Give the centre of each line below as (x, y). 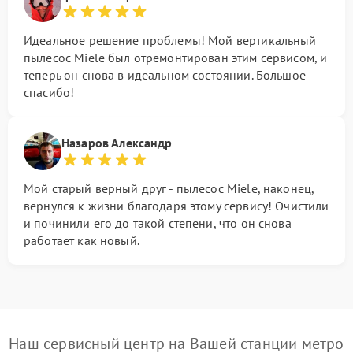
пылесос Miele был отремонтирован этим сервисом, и (176, 58)
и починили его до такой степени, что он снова (158, 223)
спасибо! (49, 92)
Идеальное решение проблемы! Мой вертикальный (170, 40)
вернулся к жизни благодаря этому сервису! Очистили (176, 206)
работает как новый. (82, 240)
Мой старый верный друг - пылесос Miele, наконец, (169, 188)
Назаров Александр (117, 143)
